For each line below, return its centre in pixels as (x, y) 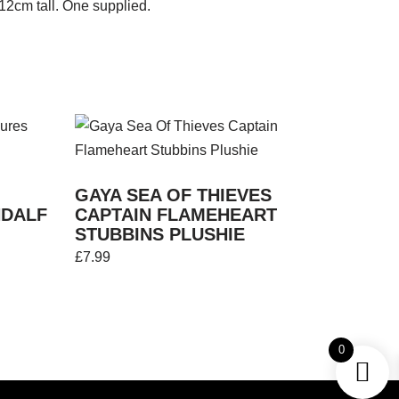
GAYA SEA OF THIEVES (173, 195)
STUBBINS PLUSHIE (159, 235)
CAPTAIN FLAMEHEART (175, 215)
